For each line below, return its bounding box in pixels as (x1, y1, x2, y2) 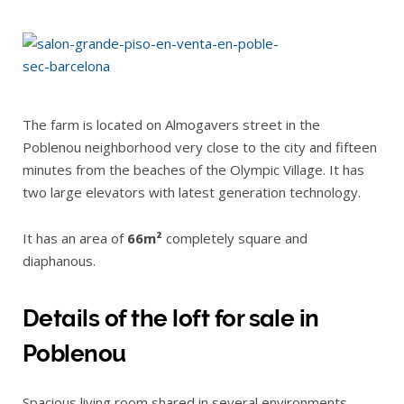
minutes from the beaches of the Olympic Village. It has (23, 161, 364, 179)
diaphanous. (23, 252, 96, 271)
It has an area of (23, 229, 127, 248)
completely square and (162, 229, 308, 248)
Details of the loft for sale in (23, 304, 319, 332)
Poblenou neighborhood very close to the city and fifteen (23, 138, 377, 157)
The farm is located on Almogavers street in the (23, 115, 320, 134)
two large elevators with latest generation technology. (23, 183, 361, 202)
